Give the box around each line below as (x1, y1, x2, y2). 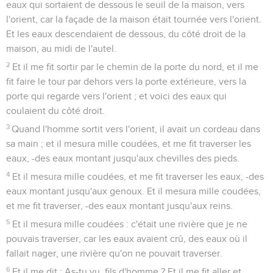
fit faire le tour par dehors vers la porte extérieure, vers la (6, 76, 246, 87)
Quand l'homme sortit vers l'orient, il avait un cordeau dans (12, 124, 261, 134)
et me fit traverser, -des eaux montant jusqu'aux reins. (6, 200, 233, 211)
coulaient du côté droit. (6, 105, 105, 116)
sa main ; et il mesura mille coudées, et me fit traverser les (6, 138, 251, 149)
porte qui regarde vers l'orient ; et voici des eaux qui (6, 91, 227, 101)
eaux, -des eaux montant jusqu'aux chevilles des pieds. (6, 153, 239, 163)
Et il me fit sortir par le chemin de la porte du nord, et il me (12, 62, 259, 72)
